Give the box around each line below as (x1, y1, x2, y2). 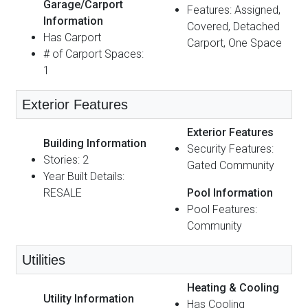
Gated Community (187, 158, 274, 172)
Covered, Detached (187, 19, 280, 33)
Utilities (22, 252, 65, 267)
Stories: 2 (43, 153, 89, 166)
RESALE (43, 186, 82, 199)
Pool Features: (187, 202, 257, 216)
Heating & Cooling (187, 280, 279, 294)
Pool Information (187, 186, 273, 199)
